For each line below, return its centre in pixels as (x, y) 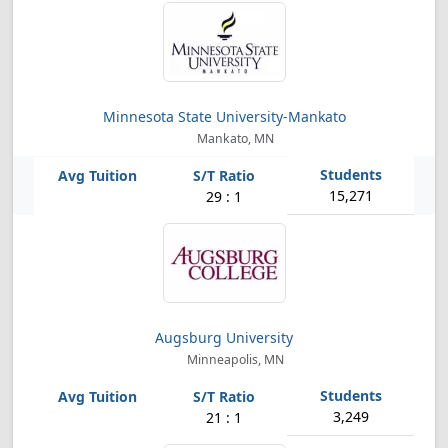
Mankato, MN (233, 138)
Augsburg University (224, 337)
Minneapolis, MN (233, 359)
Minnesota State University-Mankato (224, 116)
